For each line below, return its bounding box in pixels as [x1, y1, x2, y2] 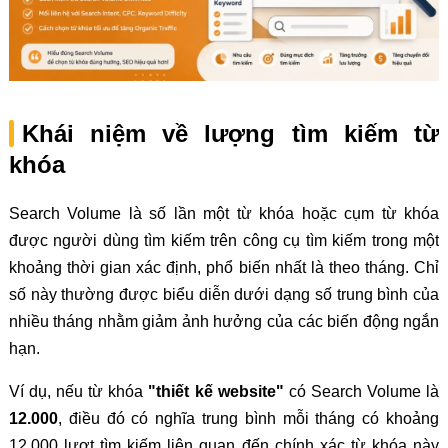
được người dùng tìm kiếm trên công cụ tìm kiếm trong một [8, 232, 440, 250]
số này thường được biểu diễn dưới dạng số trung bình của [8, 286, 440, 304]
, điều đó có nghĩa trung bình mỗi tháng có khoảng [57, 410, 440, 428]
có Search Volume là [283, 383, 440, 401]
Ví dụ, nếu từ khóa [8, 383, 149, 401]
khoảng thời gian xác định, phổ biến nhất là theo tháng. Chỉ [8, 259, 440, 277]
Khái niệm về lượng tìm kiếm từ [21, 120, 440, 148]
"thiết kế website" [148, 383, 284, 401]
